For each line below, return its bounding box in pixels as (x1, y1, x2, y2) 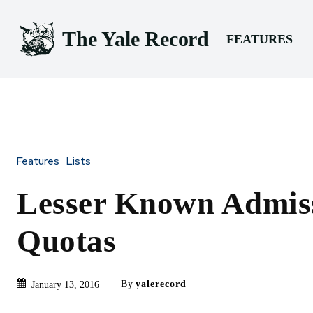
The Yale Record (62, 27, 209, 51)
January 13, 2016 (31, 279, 99, 290)
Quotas (17, 223, 116, 259)
